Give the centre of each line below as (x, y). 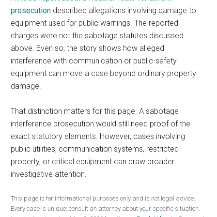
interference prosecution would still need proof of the (101, 124)
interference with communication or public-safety (94, 61)
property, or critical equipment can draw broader (93, 162)
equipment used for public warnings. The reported (95, 23)
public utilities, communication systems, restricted (95, 149)
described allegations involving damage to (124, 10)
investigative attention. (49, 174)
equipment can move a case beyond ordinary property (104, 73)
